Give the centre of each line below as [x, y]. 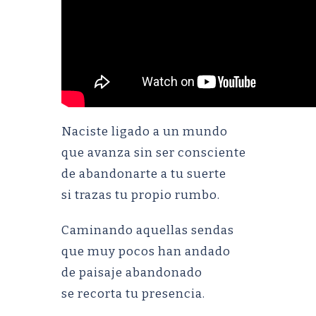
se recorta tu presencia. [133, 294]
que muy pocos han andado [146, 251]
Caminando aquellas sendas [148, 230]
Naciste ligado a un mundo [145, 132]
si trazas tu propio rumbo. [141, 195]
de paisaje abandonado [132, 273]
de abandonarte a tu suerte [144, 174]
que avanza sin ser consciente [154, 153]
